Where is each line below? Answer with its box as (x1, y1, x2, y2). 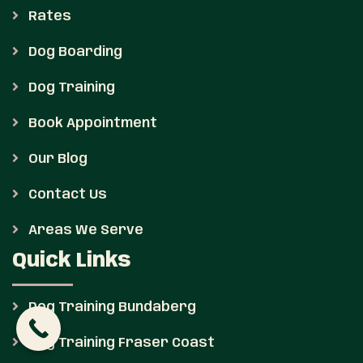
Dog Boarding (25, 45, 122, 60)
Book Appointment (25, 117, 157, 131)
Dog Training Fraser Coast (25, 336, 215, 351)
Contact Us (25, 188, 107, 203)
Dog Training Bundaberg (25, 301, 196, 315)
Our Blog (25, 152, 88, 167)
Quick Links (12, 251, 131, 272)
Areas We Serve (25, 224, 143, 238)
